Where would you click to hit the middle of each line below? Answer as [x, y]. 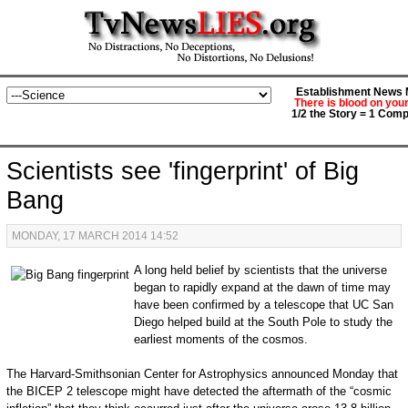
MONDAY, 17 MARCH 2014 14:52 [95, 236]
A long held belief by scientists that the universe [260, 270]
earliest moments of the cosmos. [220, 339]
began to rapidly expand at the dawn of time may [262, 287]
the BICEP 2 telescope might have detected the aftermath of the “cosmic [199, 391]
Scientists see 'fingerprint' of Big [182, 171]
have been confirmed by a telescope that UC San [263, 305]
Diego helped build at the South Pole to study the [263, 322]
